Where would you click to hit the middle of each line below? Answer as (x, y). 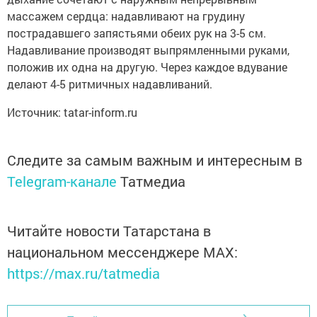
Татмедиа (153, 181)
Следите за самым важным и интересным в (155, 160)
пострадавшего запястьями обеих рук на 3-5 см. (137, 33)
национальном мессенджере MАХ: (122, 252)
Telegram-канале (62, 181)
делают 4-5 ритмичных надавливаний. (110, 84)
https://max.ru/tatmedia (83, 273)
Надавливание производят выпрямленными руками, (148, 50)
